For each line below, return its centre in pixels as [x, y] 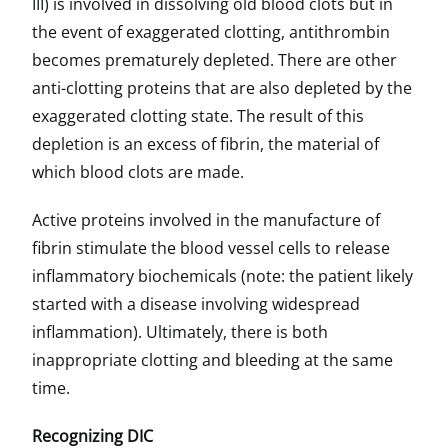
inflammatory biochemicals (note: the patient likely [222, 276]
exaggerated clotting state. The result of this [198, 116]
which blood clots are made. [138, 172]
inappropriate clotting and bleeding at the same [212, 360]
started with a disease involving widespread [196, 304]
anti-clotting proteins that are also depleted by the [222, 88]
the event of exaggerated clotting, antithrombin [211, 32]
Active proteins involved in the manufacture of [206, 220]
